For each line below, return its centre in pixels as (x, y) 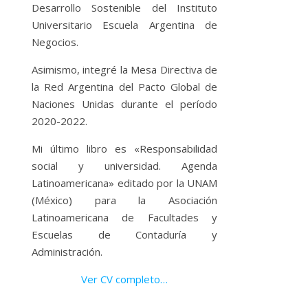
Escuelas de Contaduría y (124, 234)
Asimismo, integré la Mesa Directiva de (124, 69)
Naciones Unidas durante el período (124, 103)
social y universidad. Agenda (124, 165)
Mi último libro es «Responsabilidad (124, 148)
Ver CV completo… (124, 279)
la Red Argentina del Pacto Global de (124, 86)
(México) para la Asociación (124, 200)
